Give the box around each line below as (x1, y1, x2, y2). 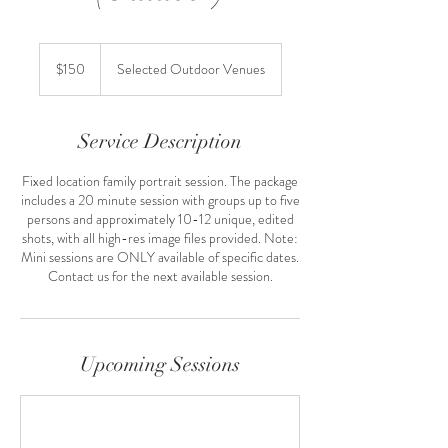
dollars (39, 66, 70, 77)
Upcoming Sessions (80, 352, 240, 377)
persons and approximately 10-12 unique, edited (26, 209, 294, 229)
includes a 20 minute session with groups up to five (20, 190, 300, 210)
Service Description (78, 129, 242, 154)
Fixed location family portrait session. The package (22, 171, 298, 191)
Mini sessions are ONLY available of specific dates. (21, 247, 299, 267)
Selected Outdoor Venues (116, 59, 265, 79)
